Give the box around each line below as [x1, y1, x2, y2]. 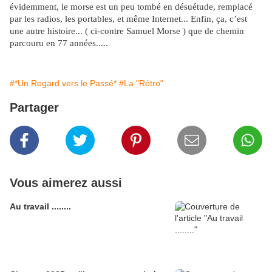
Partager [10, 101, 59, 115]
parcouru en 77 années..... [10, 38, 108, 49]
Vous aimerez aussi [10, 176, 122, 190]
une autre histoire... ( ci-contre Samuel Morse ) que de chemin [10, 26, 244, 36]
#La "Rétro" [119, 78, 163, 89]
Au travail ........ [10, 202, 71, 212]
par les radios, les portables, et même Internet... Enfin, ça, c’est [10, 14, 247, 24]
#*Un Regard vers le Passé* [10, 78, 117, 89]
